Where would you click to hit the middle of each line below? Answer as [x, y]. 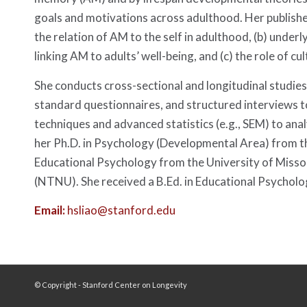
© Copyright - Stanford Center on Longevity [111, 284]
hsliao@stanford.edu [121, 210]
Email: [51, 210]
